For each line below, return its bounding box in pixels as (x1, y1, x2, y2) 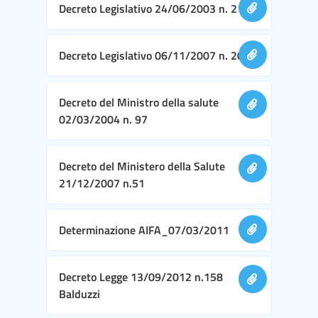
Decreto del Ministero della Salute (59, 157, 225, 175)
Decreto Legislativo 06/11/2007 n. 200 (59, 46, 250, 64)
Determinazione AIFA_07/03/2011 (59, 221, 229, 238)
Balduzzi (59, 285, 100, 302)
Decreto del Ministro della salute (59, 93, 219, 111)
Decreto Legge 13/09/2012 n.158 (59, 268, 223, 285)
